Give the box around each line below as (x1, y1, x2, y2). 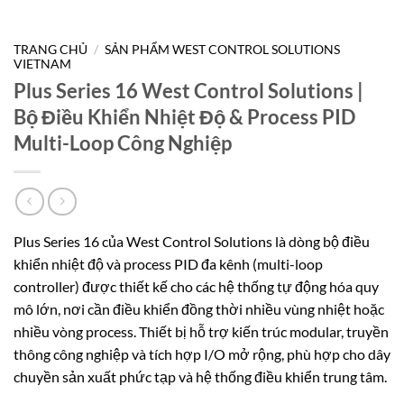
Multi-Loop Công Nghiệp (14, 130, 232, 155)
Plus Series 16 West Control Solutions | (14, 78, 363, 103)
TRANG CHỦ (14, 41, 87, 57)
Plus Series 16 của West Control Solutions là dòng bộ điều (14, 233, 370, 251)
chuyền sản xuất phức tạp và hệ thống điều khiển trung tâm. (14, 368, 387, 386)
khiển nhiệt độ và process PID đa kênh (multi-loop (14, 255, 323, 273)
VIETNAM (14, 56, 71, 71)
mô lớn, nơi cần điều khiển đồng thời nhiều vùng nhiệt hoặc (14, 300, 384, 318)
